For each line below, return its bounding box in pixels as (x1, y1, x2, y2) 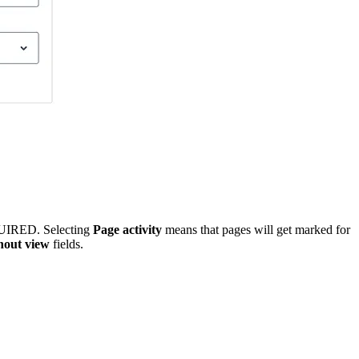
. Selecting (37, 222, 93, 236)
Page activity (93, 222, 162, 236)
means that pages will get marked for (162, 222, 350, 236)
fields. (50, 236, 83, 251)
